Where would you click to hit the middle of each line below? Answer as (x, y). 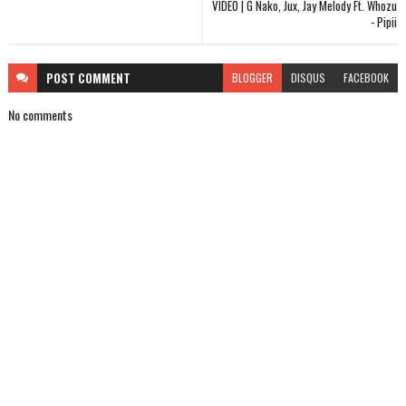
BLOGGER (253, 78)
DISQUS (309, 78)
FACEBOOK (367, 78)
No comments (40, 115)
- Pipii (384, 22)
